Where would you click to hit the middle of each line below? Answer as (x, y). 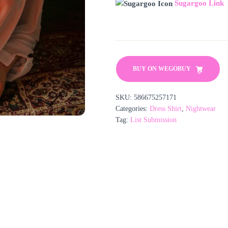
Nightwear (201, 109)
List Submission (153, 120)
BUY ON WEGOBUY (162, 69)
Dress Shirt (166, 109)
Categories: (133, 109)
